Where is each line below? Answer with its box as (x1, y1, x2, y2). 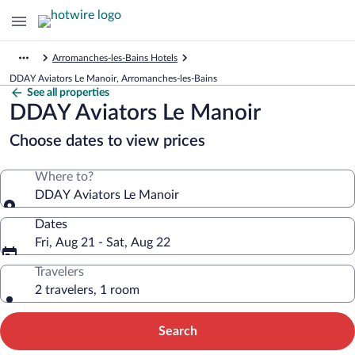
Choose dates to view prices (10, 133, 205, 149)
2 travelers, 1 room (35, 284, 139, 296)
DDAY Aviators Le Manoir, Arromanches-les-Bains (10, 74, 217, 83)
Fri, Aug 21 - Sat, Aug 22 (35, 236, 170, 249)
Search (158, 325, 197, 338)
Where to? (35, 170, 94, 183)
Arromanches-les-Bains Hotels (52, 53, 177, 63)
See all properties (27, 87, 109, 98)
